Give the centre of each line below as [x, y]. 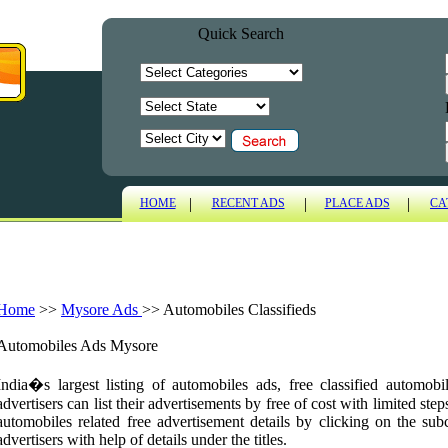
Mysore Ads [101, 309]
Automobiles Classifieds [239, 309]
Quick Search [240, 33]
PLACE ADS [357, 203]
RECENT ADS [248, 203]
